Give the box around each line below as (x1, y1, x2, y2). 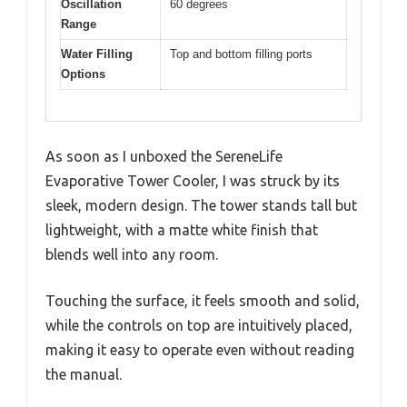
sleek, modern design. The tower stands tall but (45, 197, 357, 214)
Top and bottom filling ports (170, 46, 313, 61)
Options (61, 66, 105, 81)
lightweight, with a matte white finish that (45, 222, 318, 239)
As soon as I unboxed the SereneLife (45, 148, 283, 165)
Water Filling (61, 46, 133, 61)
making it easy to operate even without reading (45, 342, 354, 359)
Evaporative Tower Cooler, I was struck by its (45, 173, 340, 190)
